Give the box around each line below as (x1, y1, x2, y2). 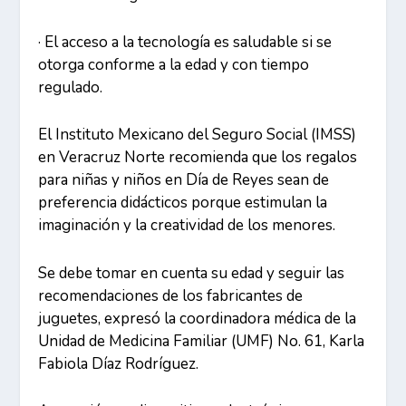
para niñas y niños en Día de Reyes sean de (38, 169, 330, 191)
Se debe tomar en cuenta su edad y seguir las (38, 262, 345, 284)
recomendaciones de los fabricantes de (38, 285, 304, 306)
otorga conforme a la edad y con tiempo (38, 54, 310, 76)
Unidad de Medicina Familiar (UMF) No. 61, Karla (38, 330, 365, 352)
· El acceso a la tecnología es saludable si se (38, 32, 333, 53)
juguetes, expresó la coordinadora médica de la (38, 307, 357, 329)
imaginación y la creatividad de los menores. (38, 215, 336, 237)
